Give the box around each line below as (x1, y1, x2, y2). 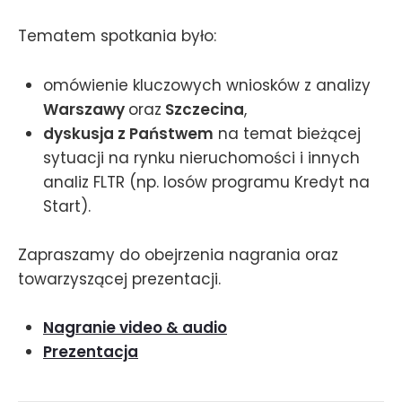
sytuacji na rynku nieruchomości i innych (43, 146, 360, 169)
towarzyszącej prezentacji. (18, 267, 221, 290)
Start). (43, 195, 91, 217)
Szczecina (162, 98, 244, 120)
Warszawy (43, 98, 128, 120)
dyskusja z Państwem (43, 122, 214, 144)
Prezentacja (43, 340, 138, 363)
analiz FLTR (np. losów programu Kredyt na (43, 170, 370, 193)
